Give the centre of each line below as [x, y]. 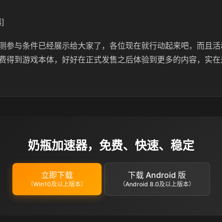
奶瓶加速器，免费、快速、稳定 [111, 145]
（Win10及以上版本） [57, 184]
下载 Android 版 [157, 175]
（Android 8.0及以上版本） [157, 184]
